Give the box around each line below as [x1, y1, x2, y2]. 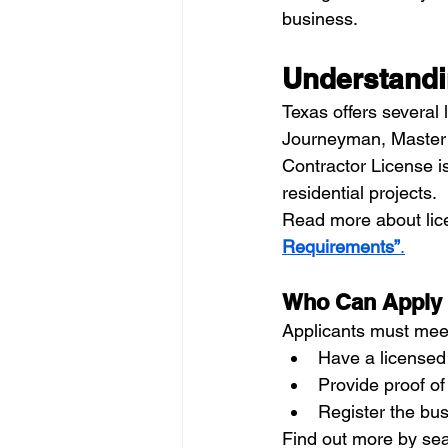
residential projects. [282, 182, 437, 204]
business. [282, 8, 358, 30]
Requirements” [282, 236, 400, 258]
